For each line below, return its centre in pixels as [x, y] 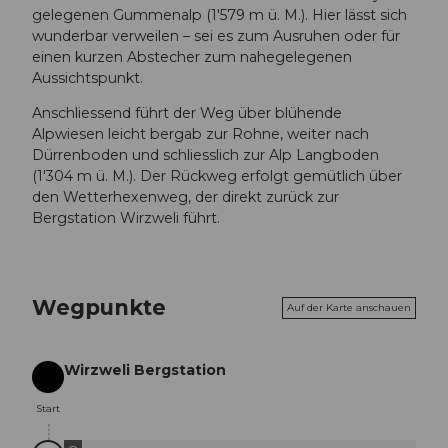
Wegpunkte [99, 307]
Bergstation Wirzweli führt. [126, 217]
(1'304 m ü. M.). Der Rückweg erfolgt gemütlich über [217, 175]
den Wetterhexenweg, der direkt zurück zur [185, 196]
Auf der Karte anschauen [349, 307]
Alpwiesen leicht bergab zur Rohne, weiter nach [200, 133]
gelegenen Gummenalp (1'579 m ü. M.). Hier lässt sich [219, 14]
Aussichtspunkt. [87, 77]
